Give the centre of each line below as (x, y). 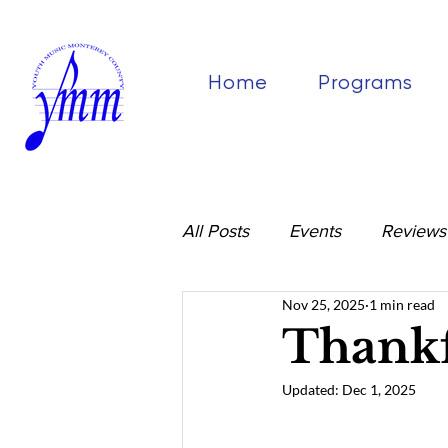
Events (315, 231)
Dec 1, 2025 (379, 389)
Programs (365, 82)
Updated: (312, 389)
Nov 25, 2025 (323, 304)
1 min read (402, 304)
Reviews (413, 231)
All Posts (215, 231)
